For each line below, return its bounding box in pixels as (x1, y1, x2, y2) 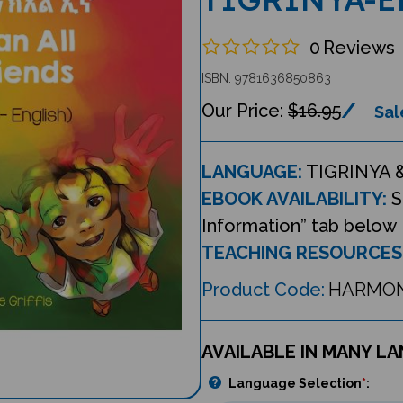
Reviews (323, 37, 395, 59)
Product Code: (201, 279, 325, 301)
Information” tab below (201, 215, 397, 237)
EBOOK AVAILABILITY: (201, 188, 387, 210)
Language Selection (228, 376, 362, 391)
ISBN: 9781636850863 (201, 71, 331, 86)
